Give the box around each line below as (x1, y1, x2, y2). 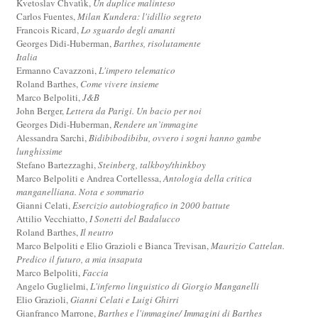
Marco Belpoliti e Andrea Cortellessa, (16, 171, 164, 185)
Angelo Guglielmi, (16, 279, 91, 292)
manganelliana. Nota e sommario (16, 185, 145, 198)
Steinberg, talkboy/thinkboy (98, 158, 207, 171)
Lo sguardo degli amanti (81, 23, 176, 36)
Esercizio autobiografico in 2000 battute (72, 198, 231, 212)
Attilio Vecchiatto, (16, 212, 90, 225)
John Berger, (16, 104, 67, 117)
